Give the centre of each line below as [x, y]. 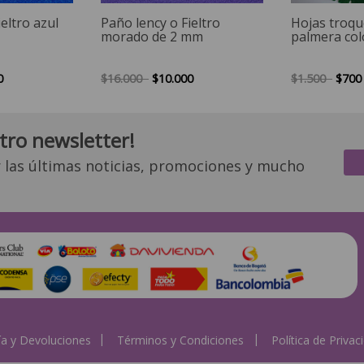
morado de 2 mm [152, 36]
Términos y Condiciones [180, 340]
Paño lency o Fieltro [160, 22]
